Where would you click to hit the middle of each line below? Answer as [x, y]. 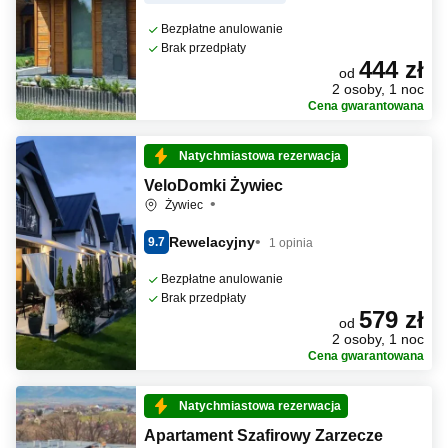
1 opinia [291, 242]
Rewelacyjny [212, 241]
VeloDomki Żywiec [213, 185]
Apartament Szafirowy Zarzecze [263, 435]
